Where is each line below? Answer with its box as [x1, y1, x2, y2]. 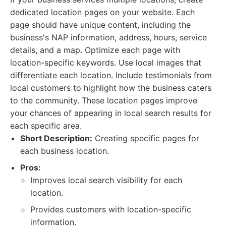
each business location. [20, 146, 109, 156]
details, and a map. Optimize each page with [10, 45, 180, 55]
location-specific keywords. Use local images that [10, 58, 201, 68]
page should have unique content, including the [10, 20, 191, 30]
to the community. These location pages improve [10, 95, 197, 105]
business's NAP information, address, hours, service [10, 32, 207, 42]
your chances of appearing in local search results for [10, 108, 211, 118]
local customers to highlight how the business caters [10, 83, 211, 93]
